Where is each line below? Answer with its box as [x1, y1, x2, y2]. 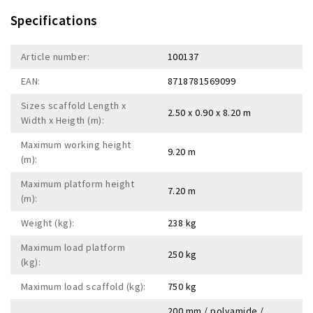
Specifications [10, 11, 98, 29]
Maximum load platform [21, 240, 126, 254]
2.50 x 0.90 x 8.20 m [168, 105, 252, 119]
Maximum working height [21, 138, 131, 151]
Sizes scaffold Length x [21, 99, 126, 112]
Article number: [21, 50, 90, 63]
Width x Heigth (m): [21, 113, 105, 126]
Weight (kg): [21, 216, 75, 229]
